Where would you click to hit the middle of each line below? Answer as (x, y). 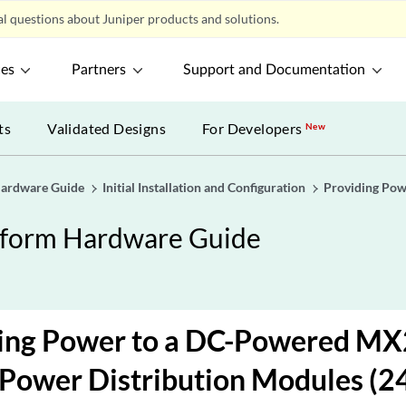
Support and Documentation (275, 70)
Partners (99, 70)
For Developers (254, 128)
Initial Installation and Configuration (204, 187)
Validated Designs (107, 128)
